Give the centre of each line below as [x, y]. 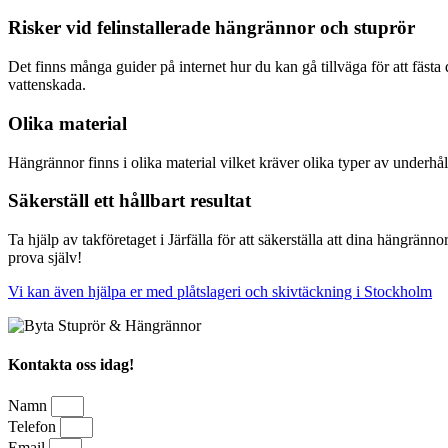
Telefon [34, 426]
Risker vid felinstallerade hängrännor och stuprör [211, 28]
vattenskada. [47, 85]
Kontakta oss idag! [71, 365]
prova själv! [45, 257]
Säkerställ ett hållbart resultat [129, 201]
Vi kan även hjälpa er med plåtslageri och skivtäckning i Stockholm [220, 291]
